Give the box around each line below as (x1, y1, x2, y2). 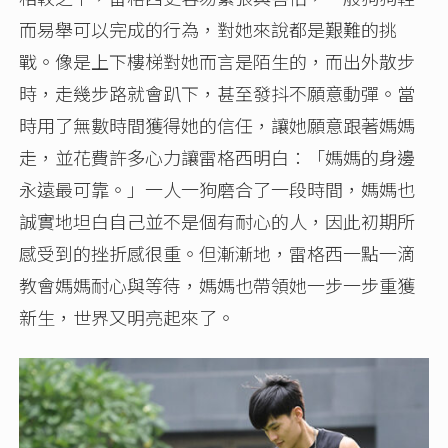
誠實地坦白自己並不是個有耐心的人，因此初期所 (19, 208, 416, 235)
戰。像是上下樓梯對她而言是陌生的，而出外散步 (19, 48, 416, 75)
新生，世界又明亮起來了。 (19, 304, 236, 331)
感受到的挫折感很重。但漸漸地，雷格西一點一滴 (19, 240, 416, 267)
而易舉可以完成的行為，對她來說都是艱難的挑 (19, 16, 398, 43)
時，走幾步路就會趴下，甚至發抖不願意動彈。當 (19, 80, 416, 107)
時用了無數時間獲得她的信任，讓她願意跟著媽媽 (19, 112, 416, 139)
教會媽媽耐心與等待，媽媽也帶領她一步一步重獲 (19, 272, 416, 299)
